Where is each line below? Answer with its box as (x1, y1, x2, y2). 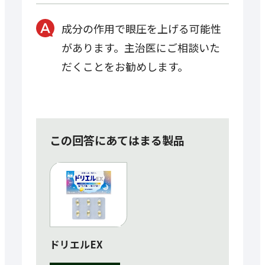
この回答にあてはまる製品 (50, 131, 185, 148)
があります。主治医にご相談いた (61, 40, 220, 56)
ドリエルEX (50, 237, 103, 251)
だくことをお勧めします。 (61, 59, 188, 75)
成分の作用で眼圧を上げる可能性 (61, 21, 221, 37)
